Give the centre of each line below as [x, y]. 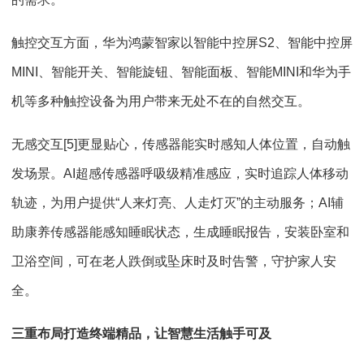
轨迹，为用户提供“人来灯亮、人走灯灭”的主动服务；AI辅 [178, 203]
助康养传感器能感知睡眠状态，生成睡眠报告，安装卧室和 [180, 232]
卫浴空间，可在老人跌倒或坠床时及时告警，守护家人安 [174, 261]
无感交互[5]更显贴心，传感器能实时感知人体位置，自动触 [181, 144]
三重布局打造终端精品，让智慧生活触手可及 [141, 334]
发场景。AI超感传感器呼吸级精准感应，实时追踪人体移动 [180, 173]
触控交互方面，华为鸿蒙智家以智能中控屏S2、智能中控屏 [182, 43]
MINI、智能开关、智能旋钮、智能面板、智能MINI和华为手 [181, 72]
